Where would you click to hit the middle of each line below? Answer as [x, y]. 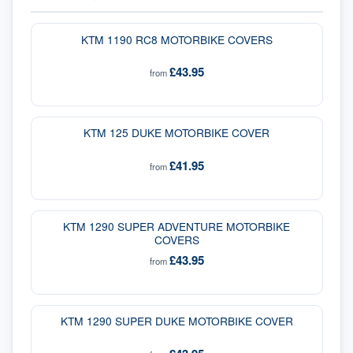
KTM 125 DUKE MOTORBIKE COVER [176, 133]
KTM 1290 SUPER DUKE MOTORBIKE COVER [176, 321]
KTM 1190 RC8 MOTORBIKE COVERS [176, 39]
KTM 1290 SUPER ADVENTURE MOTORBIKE [176, 227]
